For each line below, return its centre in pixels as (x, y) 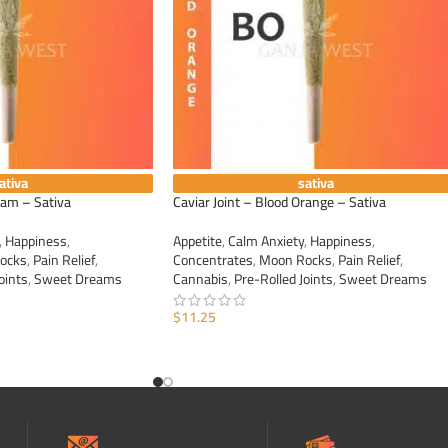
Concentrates (213, 260)
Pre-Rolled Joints (283, 279)
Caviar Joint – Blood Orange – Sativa (279, 202)
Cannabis (200, 279)
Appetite (197, 241)
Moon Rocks (295, 260)
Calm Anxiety (266, 241)
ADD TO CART (223, 348)
